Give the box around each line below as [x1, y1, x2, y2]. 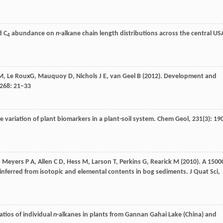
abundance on [10, 30, 56, 37]
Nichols [76, 73, 98, 80]
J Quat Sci [188, 168, 218, 176]
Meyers [2, 158, 24, 166]
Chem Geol [156, 115, 189, 123]
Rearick [150, 158, 172, 166]
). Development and [158, 73, 217, 80]
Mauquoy [38, 73, 67, 80]
